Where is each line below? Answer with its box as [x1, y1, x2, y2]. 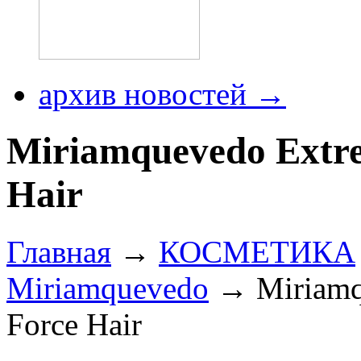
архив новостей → [39, 77, 286, 111]
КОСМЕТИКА [159, 234, 355, 269]
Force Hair [6, 306, 142, 342]
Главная [6, 234, 111, 269]
